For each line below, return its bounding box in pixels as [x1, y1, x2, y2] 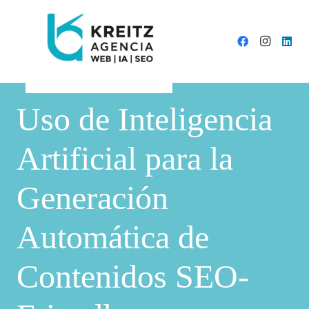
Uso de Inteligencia [17, 101, 272, 137]
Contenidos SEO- [17, 258, 249, 295]
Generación [17, 179, 168, 216]
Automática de [17, 219, 209, 255]
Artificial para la [17, 140, 233, 177]
